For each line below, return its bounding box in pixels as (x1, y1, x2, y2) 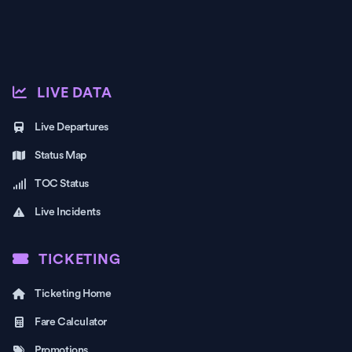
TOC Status (35, 178, 89, 189)
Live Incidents (35, 207, 101, 218)
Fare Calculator (35, 317, 107, 328)
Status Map (35, 150, 86, 161)
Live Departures (35, 122, 108, 133)
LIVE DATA (36, 86, 113, 100)
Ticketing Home (35, 288, 112, 299)
